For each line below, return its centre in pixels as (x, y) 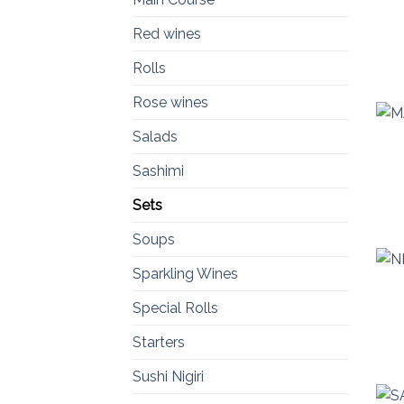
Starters (159, 343)
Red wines (167, 34)
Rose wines (170, 103)
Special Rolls (175, 308)
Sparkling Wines (185, 274)
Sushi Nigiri (168, 377)
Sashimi (158, 171)
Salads (155, 137)
